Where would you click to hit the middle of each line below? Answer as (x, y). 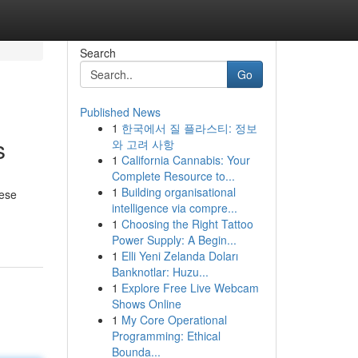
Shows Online (146, 304)
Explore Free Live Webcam (190, 288)
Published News (120, 112)
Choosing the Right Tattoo (187, 224)
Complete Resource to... (173, 176)
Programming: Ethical (166, 336)
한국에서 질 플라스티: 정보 (189, 128)
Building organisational (178, 192)
